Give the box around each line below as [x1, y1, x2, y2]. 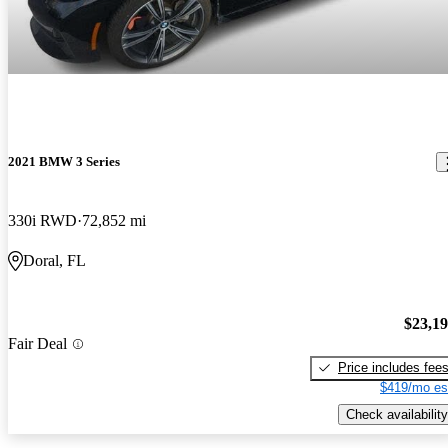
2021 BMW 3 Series [8, 154, 120, 170]
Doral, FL [23, 252, 86, 270]
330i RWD [8, 212, 77, 230]
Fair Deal [8, 335, 67, 353]
